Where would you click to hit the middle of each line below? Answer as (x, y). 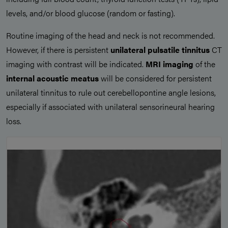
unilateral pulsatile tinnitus (160, 50)
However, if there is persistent (58, 50)
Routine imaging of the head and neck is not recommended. (110, 36)
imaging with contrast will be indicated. (76, 64)
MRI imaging (170, 64)
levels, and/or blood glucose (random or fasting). (91, 13)
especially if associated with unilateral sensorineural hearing (110, 107)
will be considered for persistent (155, 78)
